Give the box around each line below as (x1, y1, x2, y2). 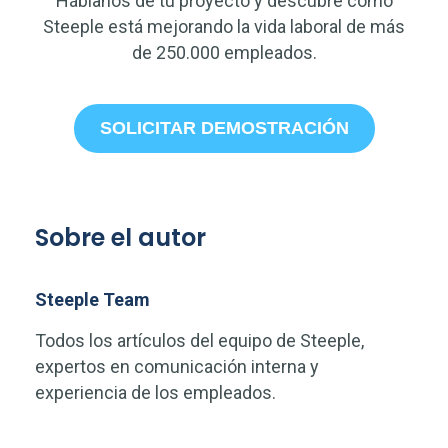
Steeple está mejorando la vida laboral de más (43, 16, 405, 38)
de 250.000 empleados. (131, 42, 317, 64)
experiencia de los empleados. (35, 382, 276, 404)
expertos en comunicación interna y (35, 356, 319, 378)
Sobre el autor (35, 221, 206, 255)
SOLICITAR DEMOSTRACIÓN (99, 118, 349, 139)
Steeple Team (35, 289, 150, 311)
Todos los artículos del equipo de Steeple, (35, 330, 364, 352)
